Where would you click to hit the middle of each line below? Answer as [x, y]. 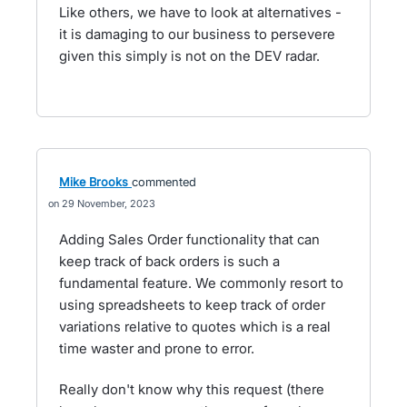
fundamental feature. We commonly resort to [201, 283]
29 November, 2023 [109, 203]
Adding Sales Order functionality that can [189, 239]
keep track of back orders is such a [169, 261]
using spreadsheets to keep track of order [192, 305]
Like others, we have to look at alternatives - [200, 12]
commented [164, 182]
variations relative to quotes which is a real [195, 327]
